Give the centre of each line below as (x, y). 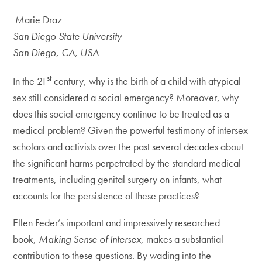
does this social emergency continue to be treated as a (121, 114)
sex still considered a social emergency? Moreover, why (126, 97)
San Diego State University (68, 36)
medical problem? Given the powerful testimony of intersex (131, 130)
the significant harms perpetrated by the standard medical (127, 163)
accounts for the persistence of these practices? (106, 196)
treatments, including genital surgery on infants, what (118, 179)
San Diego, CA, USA (56, 52)
